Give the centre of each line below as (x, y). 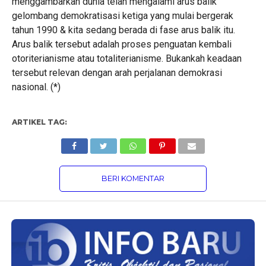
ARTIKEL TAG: (39, 122)
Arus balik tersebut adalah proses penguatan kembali (121, 44)
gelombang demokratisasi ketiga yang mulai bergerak (122, 16)
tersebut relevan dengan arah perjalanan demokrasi (117, 73)
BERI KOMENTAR (133, 178)
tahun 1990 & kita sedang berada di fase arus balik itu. (123, 30)
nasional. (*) (36, 87)
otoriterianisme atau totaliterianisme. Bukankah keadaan (126, 58)
